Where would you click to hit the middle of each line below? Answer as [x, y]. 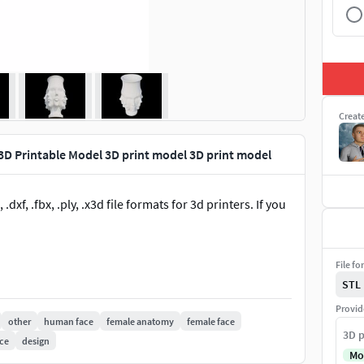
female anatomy [140, 321]
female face [211, 321]
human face [69, 321]
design [36, 340]
